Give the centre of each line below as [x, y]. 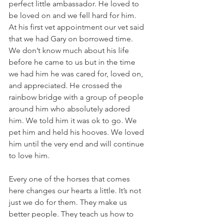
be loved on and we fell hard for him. [73, 15]
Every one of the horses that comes [70, 179]
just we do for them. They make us [69, 202]
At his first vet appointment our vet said [77, 27]
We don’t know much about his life [70, 50]
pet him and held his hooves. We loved [77, 132]
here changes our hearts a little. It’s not [76, 191]
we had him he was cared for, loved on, [77, 74]
